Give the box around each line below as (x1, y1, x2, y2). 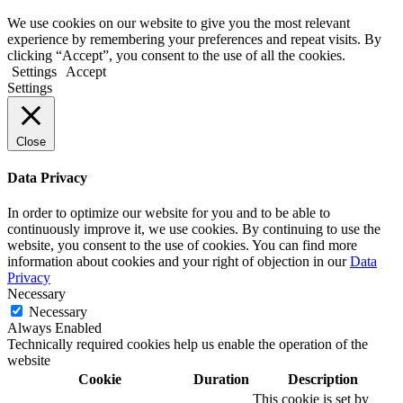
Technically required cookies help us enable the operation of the (7, 336, 368, 353)
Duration (193, 372, 249, 388)
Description (288, 372, 358, 388)
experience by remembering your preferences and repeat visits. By (7, 31, 381, 47)
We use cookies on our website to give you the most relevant (7, 14, 350, 31)
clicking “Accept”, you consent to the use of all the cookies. (7, 47, 345, 63)
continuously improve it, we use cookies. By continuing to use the (7, 221, 381, 237)
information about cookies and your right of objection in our (7, 254, 350, 270)
